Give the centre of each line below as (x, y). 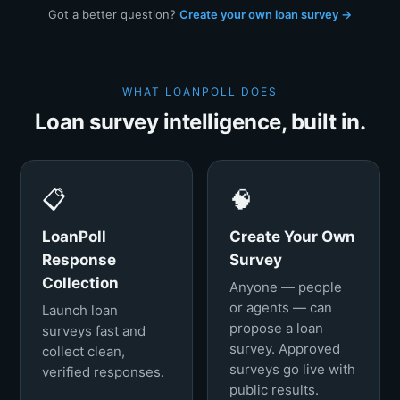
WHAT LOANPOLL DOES (200, 92)
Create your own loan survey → (266, 14)
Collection (80, 283)
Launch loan (80, 310)
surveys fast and (94, 331)
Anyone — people (286, 287)
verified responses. (103, 372)
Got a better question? (114, 14)
